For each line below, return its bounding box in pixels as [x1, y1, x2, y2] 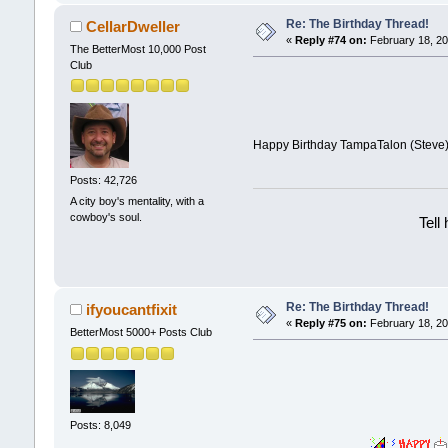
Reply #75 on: [294, 317, 367, 330]
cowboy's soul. [69, 210, 142, 223]
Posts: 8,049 [69, 419, 131, 431]
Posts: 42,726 [69, 173, 137, 186]
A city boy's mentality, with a [69, 194, 204, 207]
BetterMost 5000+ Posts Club [69, 326, 212, 339]
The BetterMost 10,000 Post [69, 43, 206, 56]
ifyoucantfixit [86, 301, 178, 319]
